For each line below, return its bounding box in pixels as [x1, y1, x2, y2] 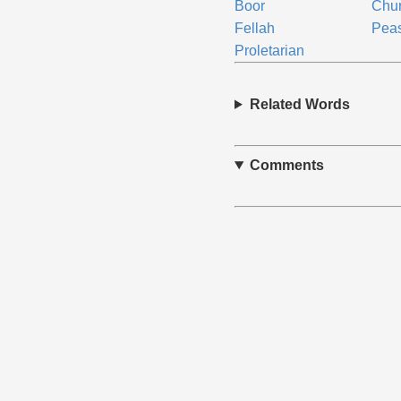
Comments [249, 158, 324, 173]
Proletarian [234, 43, 304, 58]
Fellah [234, 21, 275, 36]
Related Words [249, 97, 350, 112]
